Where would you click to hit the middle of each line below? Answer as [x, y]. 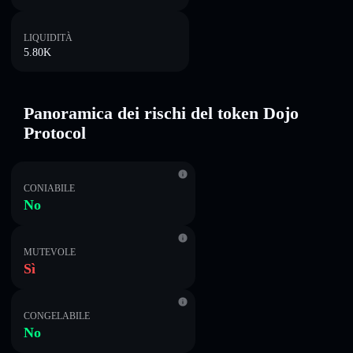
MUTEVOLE [50, 252]
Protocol [55, 133]
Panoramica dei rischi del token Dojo [161, 113]
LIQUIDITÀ [48, 38]
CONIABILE [49, 188]
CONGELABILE [57, 316]
